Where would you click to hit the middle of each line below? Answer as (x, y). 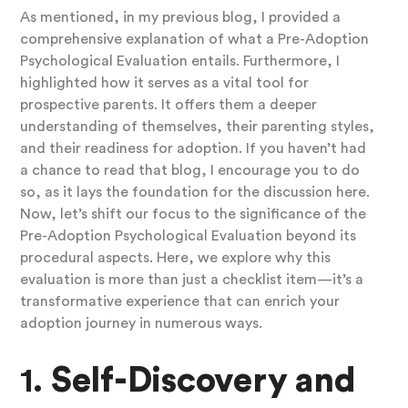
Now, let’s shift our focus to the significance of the (193, 214)
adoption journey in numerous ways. (141, 324)
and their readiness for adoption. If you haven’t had (193, 149)
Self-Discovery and (203, 381)
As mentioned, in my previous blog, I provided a (180, 18)
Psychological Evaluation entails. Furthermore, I (179, 61)
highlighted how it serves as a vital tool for (164, 83)
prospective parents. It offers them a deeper (168, 105)
